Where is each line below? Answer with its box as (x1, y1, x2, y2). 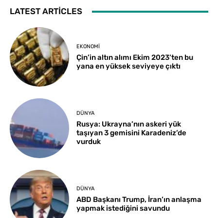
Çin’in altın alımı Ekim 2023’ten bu (76, 53, 194, 62)
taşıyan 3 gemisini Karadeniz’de (76, 128, 187, 138)
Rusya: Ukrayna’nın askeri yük (76, 120, 182, 129)
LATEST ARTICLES (10, 6, 82, 16)
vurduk (76, 137, 101, 146)
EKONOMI (76, 43, 100, 50)
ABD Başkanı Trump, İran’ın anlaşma (76, 195, 202, 204)
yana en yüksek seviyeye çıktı (76, 61, 181, 71)
